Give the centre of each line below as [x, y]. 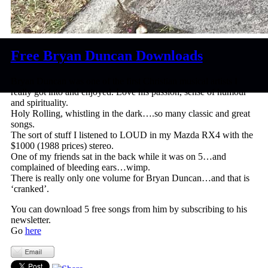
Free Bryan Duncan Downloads [106, 56]
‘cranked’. [30, 189]
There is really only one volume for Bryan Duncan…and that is [130, 178]
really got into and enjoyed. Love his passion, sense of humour [128, 92]
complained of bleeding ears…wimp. [80, 167]
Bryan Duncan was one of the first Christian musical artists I [124, 81]
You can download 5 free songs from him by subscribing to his [129, 209]
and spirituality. [39, 103]
